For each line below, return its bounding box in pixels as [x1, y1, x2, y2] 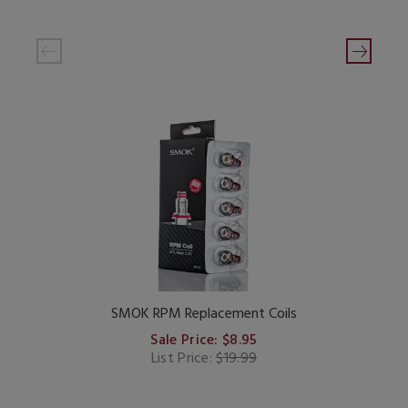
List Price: [150, 346, 217, 371]
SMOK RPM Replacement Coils [111, 301, 297, 326]
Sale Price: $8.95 [150, 328, 258, 352]
